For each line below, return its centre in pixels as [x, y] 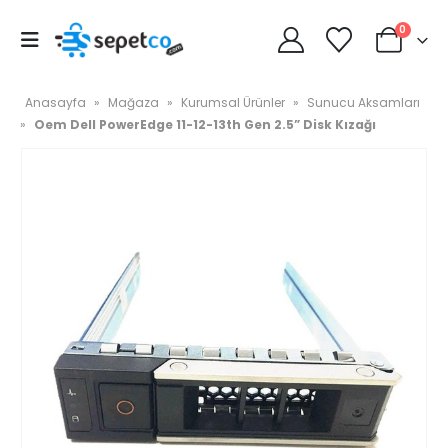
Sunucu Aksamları [363, 102]
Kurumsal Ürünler [233, 102]
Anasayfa [55, 102]
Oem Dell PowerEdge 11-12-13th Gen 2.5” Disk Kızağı [205, 124]
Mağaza [133, 102]
